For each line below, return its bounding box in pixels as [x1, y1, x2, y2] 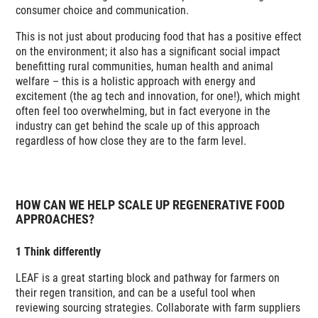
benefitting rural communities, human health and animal [16, 59, 274, 73]
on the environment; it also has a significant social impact [16, 44, 281, 58]
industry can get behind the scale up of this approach [16, 119, 261, 133]
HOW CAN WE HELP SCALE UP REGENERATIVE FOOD [16, 197, 285, 212]
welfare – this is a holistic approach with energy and [16, 74, 256, 88]
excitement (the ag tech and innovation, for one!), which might [16, 89, 301, 103]
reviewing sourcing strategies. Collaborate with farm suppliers [16, 300, 301, 314]
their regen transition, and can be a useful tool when [16, 285, 256, 300]
